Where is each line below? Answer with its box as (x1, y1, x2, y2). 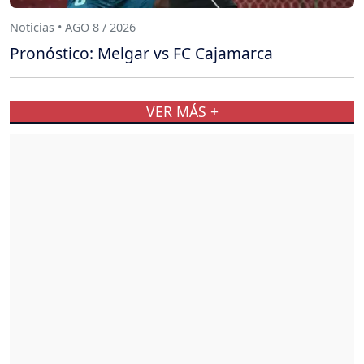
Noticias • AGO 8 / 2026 (10, 19, 136, 36)
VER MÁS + (145, 102, 219, 122)
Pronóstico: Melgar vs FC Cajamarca (10, 41, 273, 64)
